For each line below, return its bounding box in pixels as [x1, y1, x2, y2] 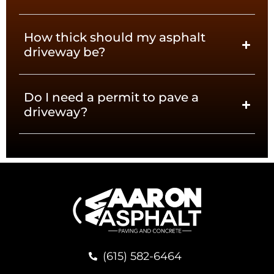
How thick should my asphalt [24, 30, 206, 45]
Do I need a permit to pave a [24, 90, 199, 105]
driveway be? [24, 45, 106, 60]
